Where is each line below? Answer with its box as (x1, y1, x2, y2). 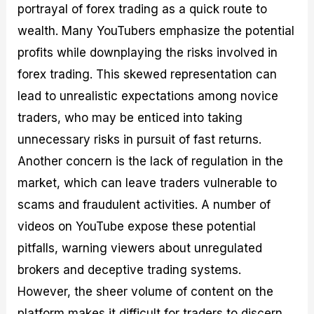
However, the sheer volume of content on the (18, 285, 274, 299)
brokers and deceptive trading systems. (18, 263, 242, 278)
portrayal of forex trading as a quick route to (18, 2, 268, 17)
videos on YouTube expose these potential (18, 219, 257, 234)
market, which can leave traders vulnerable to (18, 176, 278, 191)
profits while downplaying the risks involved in (18, 46, 278, 60)
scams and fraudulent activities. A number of (18, 198, 271, 212)
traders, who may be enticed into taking (18, 111, 243, 125)
